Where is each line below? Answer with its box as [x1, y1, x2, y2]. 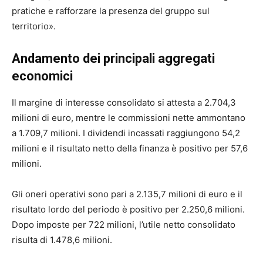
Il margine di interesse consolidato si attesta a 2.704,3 [12, 96, 236, 108]
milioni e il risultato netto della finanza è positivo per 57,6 [12, 142, 248, 154]
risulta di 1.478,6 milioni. [12, 234, 112, 245]
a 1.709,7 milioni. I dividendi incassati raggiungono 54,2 [12, 127, 240, 139]
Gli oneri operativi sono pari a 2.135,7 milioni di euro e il [12, 188, 242, 200]
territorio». [12, 20, 56, 32]
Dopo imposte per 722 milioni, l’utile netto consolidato [12, 218, 235, 230]
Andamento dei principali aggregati [12, 50, 215, 66]
